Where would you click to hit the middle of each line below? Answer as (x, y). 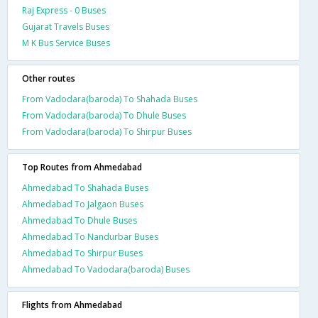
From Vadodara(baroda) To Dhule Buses (104, 115)
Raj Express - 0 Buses (64, 10)
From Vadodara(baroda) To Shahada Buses (110, 99)
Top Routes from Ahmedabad (82, 167)
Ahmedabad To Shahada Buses (85, 187)
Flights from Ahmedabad (72, 305)
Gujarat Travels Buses (66, 26)
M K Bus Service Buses (66, 43)
